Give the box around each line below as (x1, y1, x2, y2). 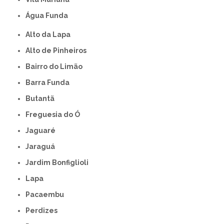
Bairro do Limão (30, 62, 83, 71)
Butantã (30, 94, 55, 103)
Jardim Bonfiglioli (29, 158, 89, 167)
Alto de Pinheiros (30, 46, 87, 55)
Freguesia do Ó (29, 110, 80, 119)
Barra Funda (30, 78, 70, 87)
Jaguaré (29, 126, 56, 135)
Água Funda (30, 11, 68, 20)
